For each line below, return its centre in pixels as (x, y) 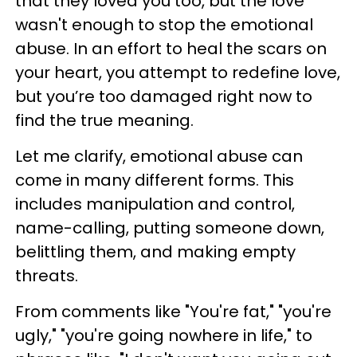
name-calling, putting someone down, (170, 228)
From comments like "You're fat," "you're (173, 311)
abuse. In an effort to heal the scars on (171, 48)
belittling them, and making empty (155, 251)
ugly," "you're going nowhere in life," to (164, 335)
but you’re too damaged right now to (164, 96)
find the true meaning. (104, 120)
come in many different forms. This (155, 180)
